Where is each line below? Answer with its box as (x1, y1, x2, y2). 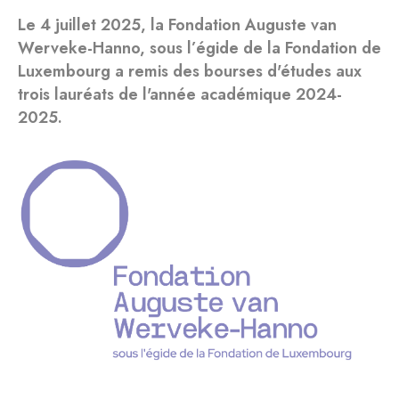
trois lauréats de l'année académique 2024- (18, 83, 342, 106)
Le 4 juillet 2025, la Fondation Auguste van (18, 13, 337, 37)
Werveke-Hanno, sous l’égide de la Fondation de (18, 37, 381, 60)
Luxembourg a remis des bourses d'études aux (18, 60, 362, 83)
